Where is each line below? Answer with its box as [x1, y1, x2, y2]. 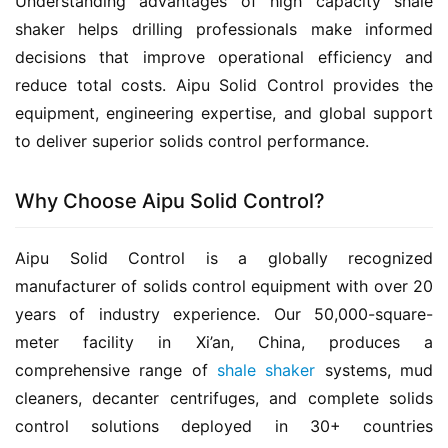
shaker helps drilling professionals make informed [15, 18, 433, 39]
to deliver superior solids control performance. [15, 130, 369, 151]
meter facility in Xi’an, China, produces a [15, 331, 433, 352]
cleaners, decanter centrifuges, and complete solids [15, 387, 433, 408]
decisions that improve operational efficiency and [15, 46, 433, 67]
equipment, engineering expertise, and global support [15, 102, 433, 123]
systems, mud [315, 359, 434, 380]
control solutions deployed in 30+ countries [15, 415, 433, 436]
